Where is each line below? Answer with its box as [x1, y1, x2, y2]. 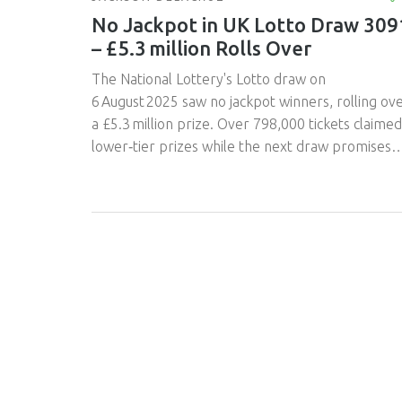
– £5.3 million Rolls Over [92, 36, 311, 59]
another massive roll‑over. [92, 160, 258, 177]
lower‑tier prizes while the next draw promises [92, 137, 391, 154]
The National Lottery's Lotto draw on [92, 70, 326, 87]
